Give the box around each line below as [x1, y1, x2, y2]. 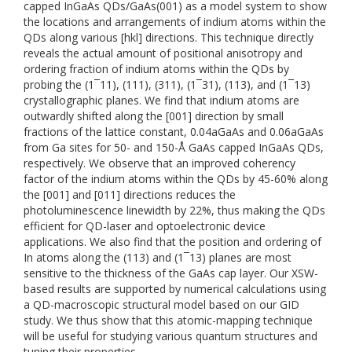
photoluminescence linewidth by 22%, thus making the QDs [24, 203, 325, 218]
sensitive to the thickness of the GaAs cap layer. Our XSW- [24, 266, 318, 280]
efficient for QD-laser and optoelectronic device [24, 218, 266, 233]
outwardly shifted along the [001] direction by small [24, 108, 284, 123]
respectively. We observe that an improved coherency [24, 156, 295, 170]
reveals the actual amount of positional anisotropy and [24, 46, 302, 60]
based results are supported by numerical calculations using [24, 281, 326, 296]
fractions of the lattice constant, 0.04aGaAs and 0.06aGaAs [24, 124, 324, 139]
